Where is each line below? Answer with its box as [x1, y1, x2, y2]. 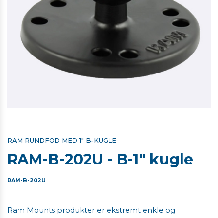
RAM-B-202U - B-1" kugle [7, 150, 193, 169]
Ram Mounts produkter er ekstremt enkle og [7, 205, 175, 215]
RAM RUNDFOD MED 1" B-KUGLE [7, 136, 116, 145]
